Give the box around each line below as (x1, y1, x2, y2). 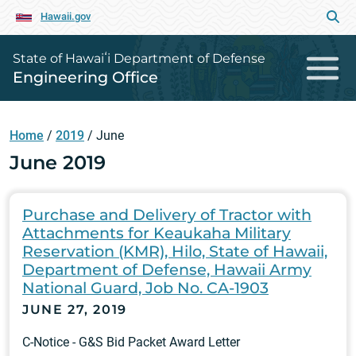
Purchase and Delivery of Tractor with (22, 205, 311, 225)
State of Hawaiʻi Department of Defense (13, 51, 265, 67)
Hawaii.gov (41, 10, 91, 22)
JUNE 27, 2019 (22, 302, 127, 318)
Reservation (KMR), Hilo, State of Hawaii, (22, 242, 327, 261)
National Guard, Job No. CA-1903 (22, 278, 269, 298)
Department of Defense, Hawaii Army (22, 260, 311, 280)
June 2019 (10, 151, 106, 175)
